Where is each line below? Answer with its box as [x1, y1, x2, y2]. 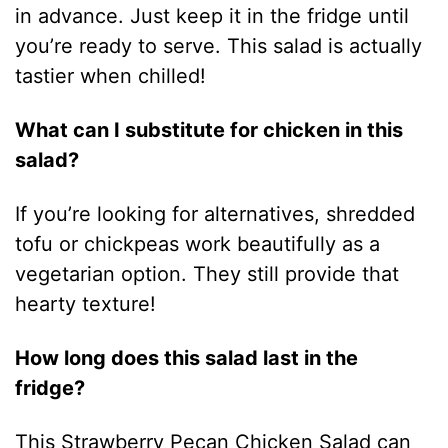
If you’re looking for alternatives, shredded [15, 201, 416, 226]
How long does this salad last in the [15, 345, 359, 370]
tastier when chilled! [15, 63, 207, 88]
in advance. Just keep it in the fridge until [15, 3, 410, 28]
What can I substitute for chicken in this [15, 117, 404, 142]
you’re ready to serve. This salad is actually [15, 33, 423, 58]
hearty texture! [15, 291, 157, 316]
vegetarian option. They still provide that [15, 261, 400, 286]
